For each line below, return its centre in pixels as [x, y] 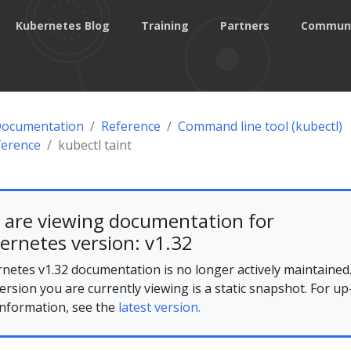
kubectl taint [94, 145]
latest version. [159, 307]
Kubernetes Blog [63, 25]
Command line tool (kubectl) [260, 126]
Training [165, 25]
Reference [130, 126]
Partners [245, 25]
